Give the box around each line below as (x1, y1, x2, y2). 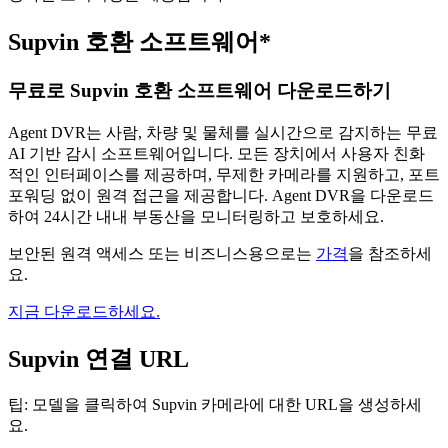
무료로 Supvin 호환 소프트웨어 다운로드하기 (8, 80, 391, 102)
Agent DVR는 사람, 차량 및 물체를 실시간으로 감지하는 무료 (8, 123, 438, 141)
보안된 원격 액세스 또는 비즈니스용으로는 (8, 244, 316, 262)
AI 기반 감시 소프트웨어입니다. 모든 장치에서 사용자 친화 (8, 144, 425, 162)
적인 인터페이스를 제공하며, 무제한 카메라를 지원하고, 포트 (8, 165, 440, 183)
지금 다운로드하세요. (8, 302, 160, 320)
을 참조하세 (348, 244, 432, 262)
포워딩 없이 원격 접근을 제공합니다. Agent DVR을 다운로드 (8, 186, 434, 204)
